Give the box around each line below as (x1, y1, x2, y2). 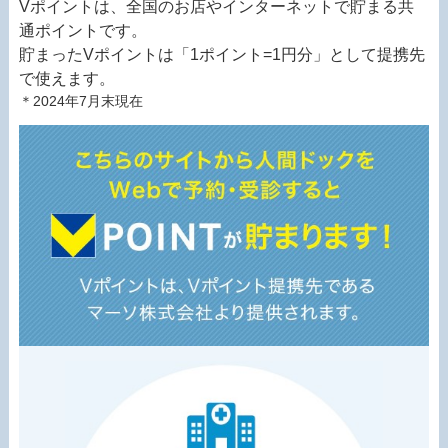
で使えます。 (18, 70, 115, 88)
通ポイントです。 (18, 22, 147, 40)
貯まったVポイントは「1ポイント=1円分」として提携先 (18, 46, 425, 64)
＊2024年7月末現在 (18, 93, 143, 110)
